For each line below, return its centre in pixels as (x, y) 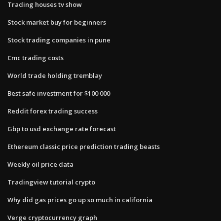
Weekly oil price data (40, 164)
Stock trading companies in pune (59, 40)
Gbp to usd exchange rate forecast (62, 129)
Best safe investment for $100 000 (59, 93)
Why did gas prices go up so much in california (80, 200)
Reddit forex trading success (53, 111)
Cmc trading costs (36, 57)
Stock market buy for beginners (57, 22)
